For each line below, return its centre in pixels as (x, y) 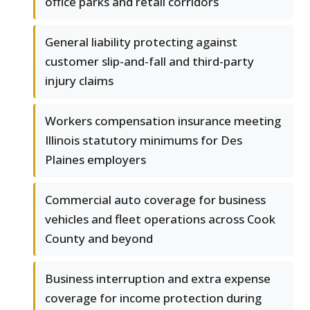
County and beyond (99, 239)
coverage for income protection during (153, 298)
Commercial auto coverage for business (155, 200)
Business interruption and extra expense (158, 279)
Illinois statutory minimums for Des (144, 140)
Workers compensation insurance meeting (163, 121)
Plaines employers (95, 160)
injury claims (79, 81)
